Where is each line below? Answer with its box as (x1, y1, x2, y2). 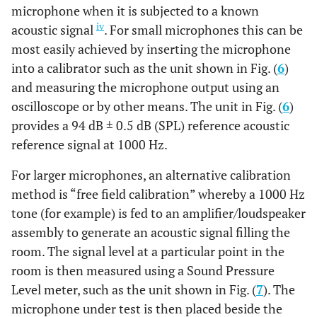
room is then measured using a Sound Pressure (11, 261, 275, 279)
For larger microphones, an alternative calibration (11, 166, 291, 183)
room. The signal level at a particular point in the (11, 242, 284, 260)
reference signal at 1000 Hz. (11, 135, 168, 153)
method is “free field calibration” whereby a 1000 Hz (11, 185, 305, 202)
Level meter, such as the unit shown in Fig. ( (11, 280, 256, 298)
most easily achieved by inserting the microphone (11, 40, 291, 57)
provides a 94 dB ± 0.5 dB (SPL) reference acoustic (11, 116, 289, 134)
